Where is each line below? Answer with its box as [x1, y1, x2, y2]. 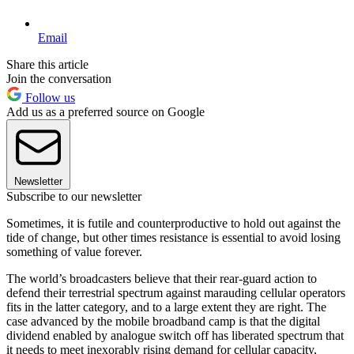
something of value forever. [6, 244, 142, 258]
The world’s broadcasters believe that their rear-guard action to [6, 271, 317, 285]
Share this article [6, 57, 88, 71]
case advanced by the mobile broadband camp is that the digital [6, 314, 320, 328]
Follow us [22, 90, 75, 104]
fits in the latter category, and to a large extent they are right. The [6, 299, 326, 314]
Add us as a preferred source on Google [6, 104, 205, 119]
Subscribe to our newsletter [6, 189, 141, 203]
